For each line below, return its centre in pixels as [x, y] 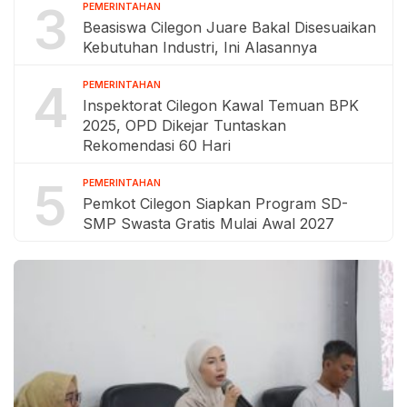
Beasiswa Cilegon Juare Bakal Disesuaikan [229, 28]
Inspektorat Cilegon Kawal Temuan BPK [221, 106]
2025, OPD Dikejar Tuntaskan [184, 126]
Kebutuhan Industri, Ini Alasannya [200, 48]
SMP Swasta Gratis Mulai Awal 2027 [208, 224]
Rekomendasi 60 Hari [157, 146]
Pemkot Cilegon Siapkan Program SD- [215, 204]
